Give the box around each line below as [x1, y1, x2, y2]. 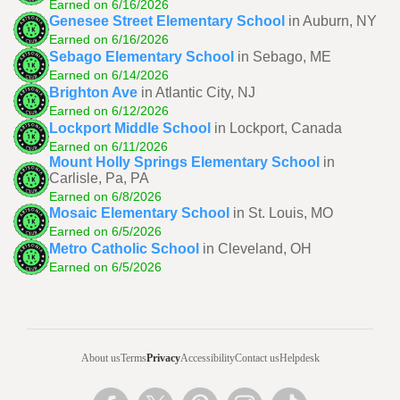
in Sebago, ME [237, 48, 331, 64]
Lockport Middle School [49, 120, 211, 136]
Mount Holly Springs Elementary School [49, 154, 320, 170]
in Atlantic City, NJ [141, 84, 255, 100]
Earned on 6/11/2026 [49, 138, 168, 154]
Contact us [234, 352, 279, 364]
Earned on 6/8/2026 [49, 189, 162, 204]
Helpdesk [279, 352, 320, 364]
